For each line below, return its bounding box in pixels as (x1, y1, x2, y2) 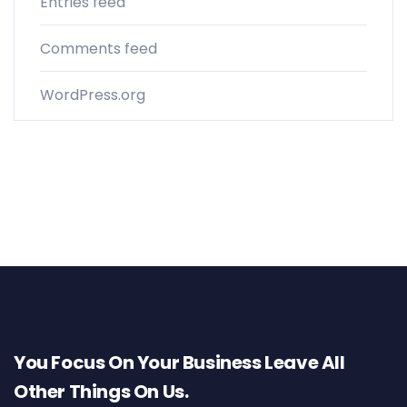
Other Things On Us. (14, 379, 189, 405)
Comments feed (40, 38, 157, 60)
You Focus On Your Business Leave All (14, 350, 345, 376)
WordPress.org (40, 84, 145, 106)
